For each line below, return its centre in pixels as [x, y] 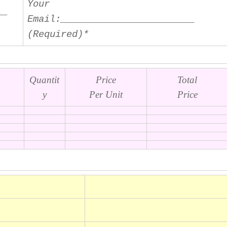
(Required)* [58, 35]
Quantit [45, 80]
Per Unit [106, 94]
